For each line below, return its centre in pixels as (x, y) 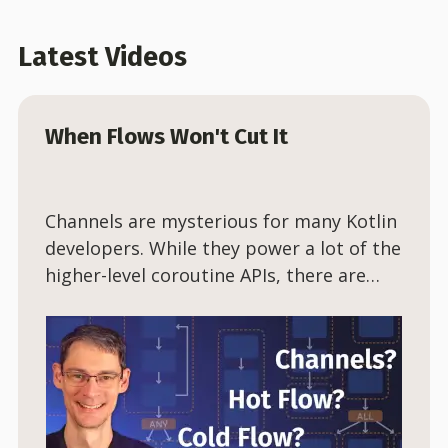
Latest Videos (102, 57)
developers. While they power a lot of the (223, 247)
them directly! (105, 328)
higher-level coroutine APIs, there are (205, 274)
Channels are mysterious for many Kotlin (221, 220)
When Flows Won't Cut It (166, 137)
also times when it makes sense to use (211, 301)
